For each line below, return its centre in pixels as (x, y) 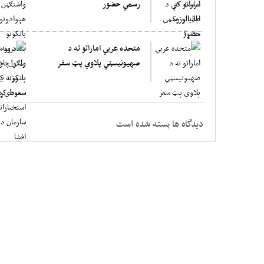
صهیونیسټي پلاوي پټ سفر (99, 62)
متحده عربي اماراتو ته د (104, 48)
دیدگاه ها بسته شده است (160, 123)
